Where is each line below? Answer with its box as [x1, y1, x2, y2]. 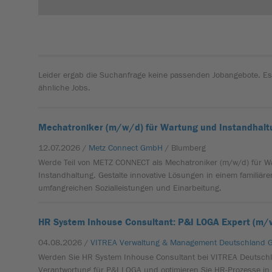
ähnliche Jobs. [38, 83, 91, 93]
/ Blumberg [165, 143, 206, 153]
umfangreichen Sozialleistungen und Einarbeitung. [38, 183, 222, 193]
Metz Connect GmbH [89, 143, 163, 153]
